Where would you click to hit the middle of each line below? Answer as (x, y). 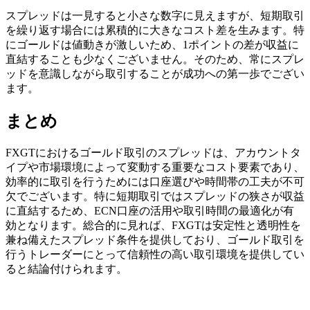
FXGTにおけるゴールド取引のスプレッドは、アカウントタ (153, 153)
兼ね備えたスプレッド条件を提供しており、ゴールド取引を (155, 240)
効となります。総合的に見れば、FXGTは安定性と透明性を (153, 226)
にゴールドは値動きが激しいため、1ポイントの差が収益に (152, 45)
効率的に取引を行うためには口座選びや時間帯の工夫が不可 (155, 182)
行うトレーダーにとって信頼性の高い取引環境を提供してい (155, 255)
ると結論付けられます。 (66, 269)
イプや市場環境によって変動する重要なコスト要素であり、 (155, 167)
